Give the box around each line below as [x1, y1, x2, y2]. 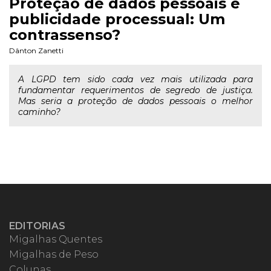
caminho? [18, 106, 60, 117]
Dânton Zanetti [9, 46, 64, 55]
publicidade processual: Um [9, 10, 225, 28]
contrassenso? [9, 26, 120, 44]
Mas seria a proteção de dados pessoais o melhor [18, 96, 253, 106]
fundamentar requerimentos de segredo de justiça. [18, 85, 253, 96]
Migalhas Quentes [9, 233, 102, 245]
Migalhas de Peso [9, 249, 99, 260]
